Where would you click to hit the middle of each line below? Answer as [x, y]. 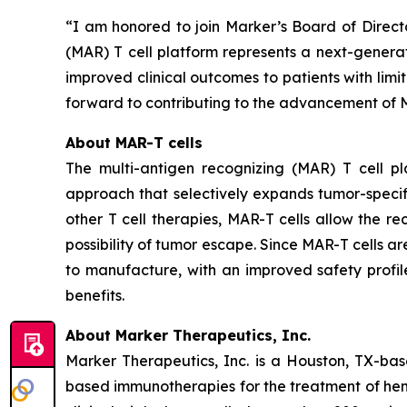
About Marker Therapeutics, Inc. [188, 335]
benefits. [95, 295]
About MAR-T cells [134, 142]
